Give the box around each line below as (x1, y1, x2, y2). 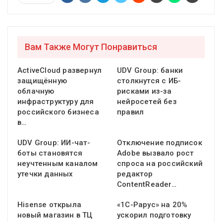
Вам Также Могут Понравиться (25, 41, 157, 52)
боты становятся (17, 149, 82, 158)
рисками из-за (117, 87, 172, 96)
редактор (117, 169, 153, 179)
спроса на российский (117, 159, 203, 168)
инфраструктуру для (17, 97, 94, 107)
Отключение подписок (117, 138, 202, 148)
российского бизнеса (17, 108, 99, 117)
